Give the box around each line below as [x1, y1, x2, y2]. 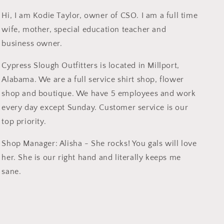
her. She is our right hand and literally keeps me [1, 153, 181, 162]
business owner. [1, 39, 62, 48]
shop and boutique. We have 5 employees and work [1, 89, 196, 98]
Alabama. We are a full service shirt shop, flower [1, 75, 184, 84]
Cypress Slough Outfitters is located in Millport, [1, 61, 179, 70]
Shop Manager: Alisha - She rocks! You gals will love [1, 139, 197, 148]
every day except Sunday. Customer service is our [1, 103, 188, 112]
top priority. [1, 117, 46, 126]
